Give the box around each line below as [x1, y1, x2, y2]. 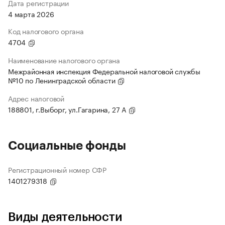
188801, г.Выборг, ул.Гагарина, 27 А [8, 103, 128, 115]
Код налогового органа [8, 25, 84, 37]
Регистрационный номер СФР [8, 164, 106, 175]
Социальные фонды [8, 140, 126, 152]
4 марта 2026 [8, 8, 54, 20]
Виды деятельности [8, 211, 123, 223]
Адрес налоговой [8, 92, 64, 104]
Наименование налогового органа [8, 54, 120, 66]
